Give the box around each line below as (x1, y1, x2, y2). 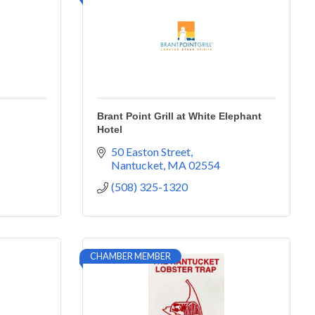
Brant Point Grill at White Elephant (97, 110, 262, 122)
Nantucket (111, 158, 163, 172)
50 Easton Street (111, 145, 191, 158)
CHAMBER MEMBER (90, 250, 171, 262)
